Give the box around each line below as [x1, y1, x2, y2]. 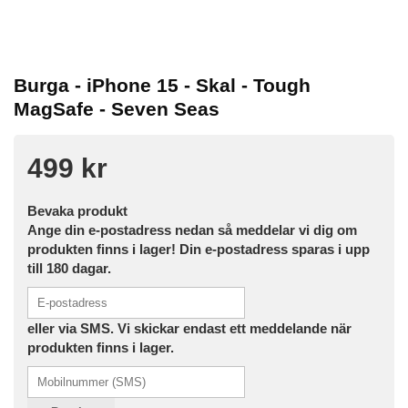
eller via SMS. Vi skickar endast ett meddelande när [27, 321, 352, 337]
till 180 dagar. [27, 260, 111, 277]
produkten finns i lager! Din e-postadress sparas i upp [27, 241, 370, 258]
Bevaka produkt [27, 203, 127, 219]
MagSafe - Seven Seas [14, 98, 219, 120]
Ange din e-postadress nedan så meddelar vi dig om [27, 222, 357, 239]
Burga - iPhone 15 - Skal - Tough [14, 75, 311, 97]
